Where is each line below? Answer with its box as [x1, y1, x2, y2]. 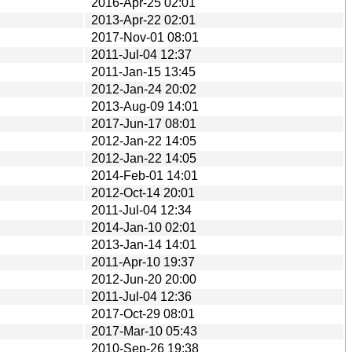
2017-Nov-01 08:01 [91, 30, 199, 44]
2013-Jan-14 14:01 [91, 237, 196, 251]
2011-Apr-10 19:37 [91, 255, 195, 269]
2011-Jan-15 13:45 [91, 64, 196, 79]
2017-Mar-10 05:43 [91, 324, 197, 338]
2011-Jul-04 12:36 [91, 289, 192, 303]
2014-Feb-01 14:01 [91, 168, 198, 182]
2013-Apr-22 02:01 [91, 13, 196, 27]
